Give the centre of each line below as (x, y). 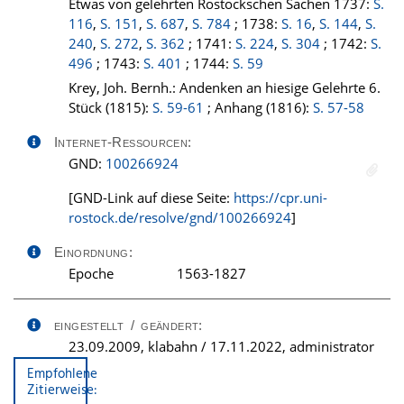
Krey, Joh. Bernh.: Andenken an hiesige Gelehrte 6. (225, 87)
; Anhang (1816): (258, 107)
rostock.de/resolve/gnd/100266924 (180, 217)
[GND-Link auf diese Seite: (151, 197)
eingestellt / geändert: (129, 325)
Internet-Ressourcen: (123, 142)
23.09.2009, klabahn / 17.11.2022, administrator (221, 346)
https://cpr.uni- (280, 197)
